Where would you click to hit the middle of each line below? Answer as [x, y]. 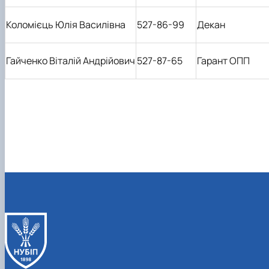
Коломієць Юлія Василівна [66, 24]
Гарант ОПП [223, 60]
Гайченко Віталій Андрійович [71, 60]
